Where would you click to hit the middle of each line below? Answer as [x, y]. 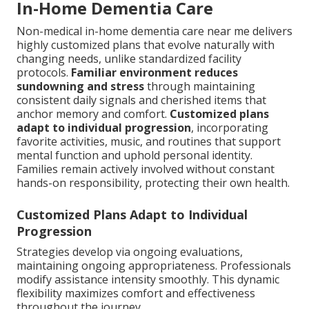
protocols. [44, 73]
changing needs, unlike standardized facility [129, 59]
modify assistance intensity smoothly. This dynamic [148, 280]
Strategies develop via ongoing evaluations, [130, 252]
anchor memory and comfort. [93, 114]
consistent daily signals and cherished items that [141, 100]
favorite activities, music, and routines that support [149, 142]
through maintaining [200, 87]
